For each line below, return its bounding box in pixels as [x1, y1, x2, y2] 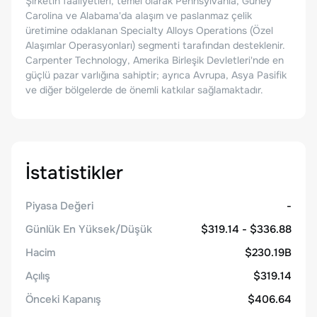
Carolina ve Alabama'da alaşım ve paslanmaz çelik [25, 9, 252, 22]
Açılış [25, 269, 50, 283]
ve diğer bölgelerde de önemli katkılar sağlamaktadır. [25, 83, 263, 96]
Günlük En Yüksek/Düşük [25, 222, 152, 236]
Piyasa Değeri [25, 199, 93, 213]
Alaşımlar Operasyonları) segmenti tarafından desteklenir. [25, 39, 285, 52]
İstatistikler [25, 161, 123, 185]
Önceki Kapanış [25, 292, 101, 306]
